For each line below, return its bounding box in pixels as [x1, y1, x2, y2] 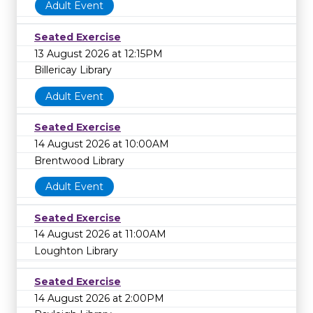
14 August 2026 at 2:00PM [34, 291, 164, 305]
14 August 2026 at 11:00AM [34, 228, 166, 241]
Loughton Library [34, 244, 118, 257]
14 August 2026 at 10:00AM [34, 137, 169, 150]
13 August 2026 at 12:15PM [34, 47, 163, 60]
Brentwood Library [34, 154, 124, 167]
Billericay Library [34, 64, 112, 77]
